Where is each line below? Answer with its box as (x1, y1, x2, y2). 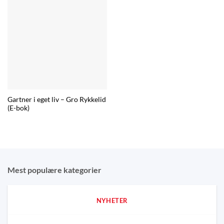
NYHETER (96, 196, 128, 205)
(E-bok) (7, 104, 29, 112)
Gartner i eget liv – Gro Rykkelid (7, 95, 106, 104)
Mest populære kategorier (7, 165, 101, 175)
